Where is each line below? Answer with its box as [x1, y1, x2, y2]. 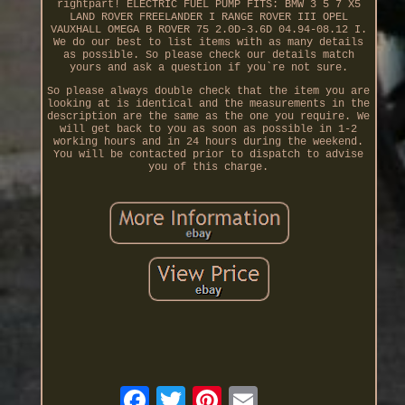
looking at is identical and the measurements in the [47, 97, 371, 110]
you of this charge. [148, 160, 269, 174]
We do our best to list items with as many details [53, 35, 364, 49]
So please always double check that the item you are [47, 84, 371, 98]
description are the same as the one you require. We [47, 109, 371, 123]
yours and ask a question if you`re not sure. [69, 61, 348, 74]
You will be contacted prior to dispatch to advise [53, 147, 364, 161]
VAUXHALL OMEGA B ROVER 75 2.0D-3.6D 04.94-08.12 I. [50, 23, 367, 36]
